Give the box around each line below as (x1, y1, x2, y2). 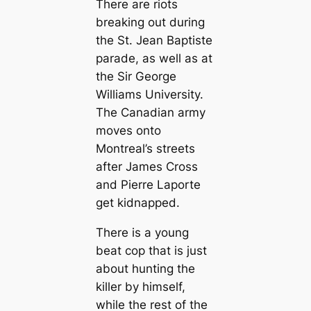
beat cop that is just (95, 243, 207, 258)
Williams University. (95, 87, 203, 102)
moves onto (95, 124, 161, 138)
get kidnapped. (95, 196, 180, 210)
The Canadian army (95, 106, 205, 120)
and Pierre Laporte (95, 178, 201, 192)
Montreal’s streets (95, 142, 195, 156)
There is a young (95, 225, 189, 239)
